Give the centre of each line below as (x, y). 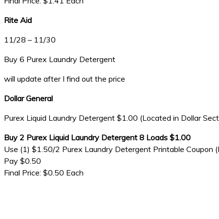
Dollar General (29, 98)
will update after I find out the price (65, 79)
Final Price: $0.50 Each (44, 173)
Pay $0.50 (22, 161)
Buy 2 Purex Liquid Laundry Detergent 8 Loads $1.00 (97, 137)
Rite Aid (18, 20)
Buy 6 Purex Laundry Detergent (60, 59)
